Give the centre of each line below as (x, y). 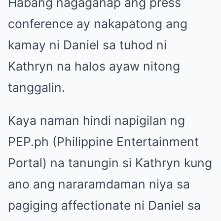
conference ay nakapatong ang (98, 24)
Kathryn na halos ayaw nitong (94, 66)
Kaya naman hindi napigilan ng (96, 121)
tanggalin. (37, 88)
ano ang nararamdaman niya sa (99, 184)
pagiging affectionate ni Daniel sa (104, 205)
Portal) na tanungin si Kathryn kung (110, 163)
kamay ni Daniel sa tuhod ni (87, 45)
